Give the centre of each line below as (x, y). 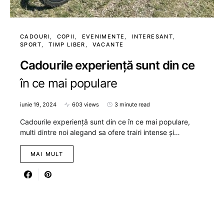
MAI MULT (47, 154)
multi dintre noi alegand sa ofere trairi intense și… (100, 132)
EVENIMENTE (103, 37)
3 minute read (132, 105)
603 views (85, 105)
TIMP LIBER (67, 45)
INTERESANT (152, 37)
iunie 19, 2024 (38, 105)
